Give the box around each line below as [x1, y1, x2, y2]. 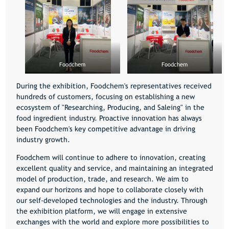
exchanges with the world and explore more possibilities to [16, 218, 209, 226]
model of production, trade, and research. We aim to [16, 175, 189, 184]
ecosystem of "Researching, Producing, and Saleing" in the [16, 103, 204, 112]
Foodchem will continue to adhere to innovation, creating [16, 153, 205, 162]
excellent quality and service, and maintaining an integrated [16, 164, 213, 173]
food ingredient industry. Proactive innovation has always [16, 114, 202, 123]
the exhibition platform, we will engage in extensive [16, 207, 187, 216]
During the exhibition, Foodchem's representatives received [16, 82, 212, 90]
